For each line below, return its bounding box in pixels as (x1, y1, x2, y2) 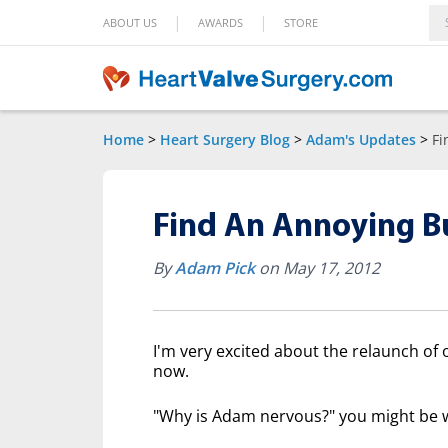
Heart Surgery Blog (160, 130, 290, 149)
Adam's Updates (306, 130, 416, 149)
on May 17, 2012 (255, 257, 380, 279)
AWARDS (198, 14, 243, 30)
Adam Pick (175, 257, 255, 279)
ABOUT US (103, 14, 157, 30)
